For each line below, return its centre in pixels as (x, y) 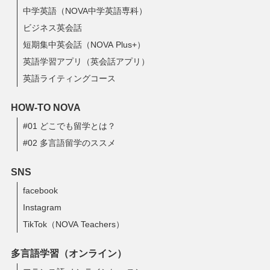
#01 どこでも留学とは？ (70, 126)
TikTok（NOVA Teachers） (74, 224)
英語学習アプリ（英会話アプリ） (86, 61)
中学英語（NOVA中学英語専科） (85, 11)
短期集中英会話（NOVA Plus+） (84, 44)
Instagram (42, 208)
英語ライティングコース (70, 78)
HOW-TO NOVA (46, 108)
